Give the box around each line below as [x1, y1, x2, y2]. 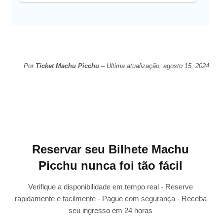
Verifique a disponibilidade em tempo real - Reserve [28, 182, 193, 191]
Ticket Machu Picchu [35, 62, 99, 70]
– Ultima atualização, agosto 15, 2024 [99, 62, 209, 70]
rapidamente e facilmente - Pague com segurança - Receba [14, 194, 207, 203]
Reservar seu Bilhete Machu [32, 142, 189, 156]
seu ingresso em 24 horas [69, 206, 152, 215]
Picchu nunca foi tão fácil [38, 158, 183, 172]
